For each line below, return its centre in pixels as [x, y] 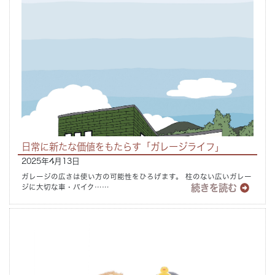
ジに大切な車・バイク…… [66, 187]
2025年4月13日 [51, 161]
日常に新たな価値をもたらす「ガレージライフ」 [123, 147]
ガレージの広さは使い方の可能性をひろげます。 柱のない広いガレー [137, 176]
